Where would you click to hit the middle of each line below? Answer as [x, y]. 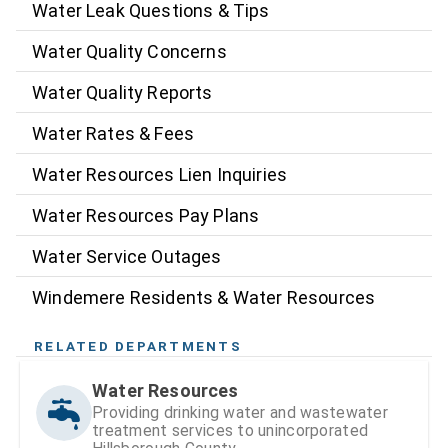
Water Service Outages [127, 256]
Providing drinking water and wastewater [240, 412]
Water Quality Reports [122, 92]
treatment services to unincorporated [230, 430]
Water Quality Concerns [129, 51]
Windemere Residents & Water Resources [204, 297]
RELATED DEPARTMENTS [138, 346]
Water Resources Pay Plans [146, 215]
